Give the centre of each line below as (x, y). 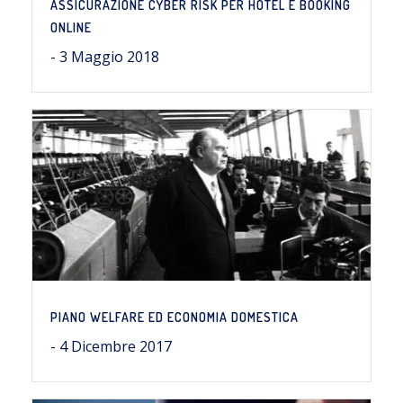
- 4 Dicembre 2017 (111, 346)
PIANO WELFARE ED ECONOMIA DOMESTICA (175, 317)
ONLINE (71, 27)
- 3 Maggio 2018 (105, 57)
